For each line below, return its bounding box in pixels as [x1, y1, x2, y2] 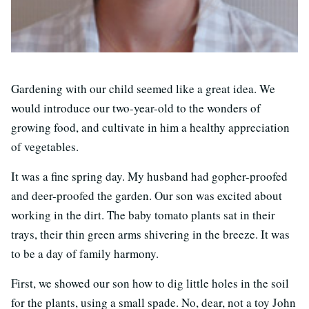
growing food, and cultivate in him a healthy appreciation [11, 119, 290, 135]
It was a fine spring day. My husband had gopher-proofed [11, 168, 288, 184]
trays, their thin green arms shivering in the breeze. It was [11, 226, 290, 242]
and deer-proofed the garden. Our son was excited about [11, 188, 282, 203]
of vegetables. [11, 139, 79, 154]
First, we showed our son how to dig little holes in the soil [11, 275, 289, 291]
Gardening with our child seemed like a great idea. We [11, 81, 275, 97]
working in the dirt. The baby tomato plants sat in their [11, 207, 275, 223]
